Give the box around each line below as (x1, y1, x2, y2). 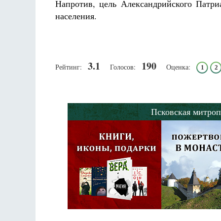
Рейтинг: (55, 62, 82, 72)
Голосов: (110, 62, 136, 72)
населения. (55, 10, 97, 22)
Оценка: (166, 62, 190, 72)
